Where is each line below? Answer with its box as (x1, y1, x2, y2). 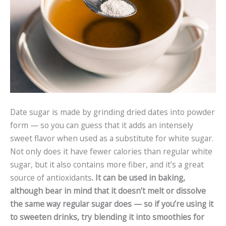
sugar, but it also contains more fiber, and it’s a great (10, 158, 204, 170)
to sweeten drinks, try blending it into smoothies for (10, 211, 204, 222)
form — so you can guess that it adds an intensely (10, 119, 193, 131)
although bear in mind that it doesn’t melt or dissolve (10, 185, 206, 196)
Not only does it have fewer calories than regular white (10, 145, 212, 157)
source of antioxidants (10, 172, 92, 183)
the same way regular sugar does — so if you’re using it (10, 198, 213, 209)
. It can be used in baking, (92, 172, 185, 183)
